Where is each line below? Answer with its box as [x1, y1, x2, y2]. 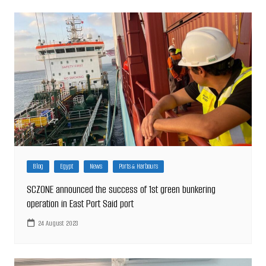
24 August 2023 [37, 218, 78, 229]
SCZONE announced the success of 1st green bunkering [26, 182, 216, 197]
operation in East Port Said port [26, 196, 134, 211]
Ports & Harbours [118, 161, 158, 171]
